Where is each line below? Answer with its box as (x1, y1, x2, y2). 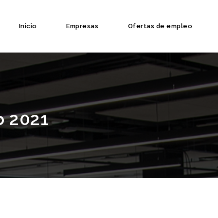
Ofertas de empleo (127, 22, 192, 30)
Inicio (18, 22, 37, 30)
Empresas (66, 22, 98, 30)
